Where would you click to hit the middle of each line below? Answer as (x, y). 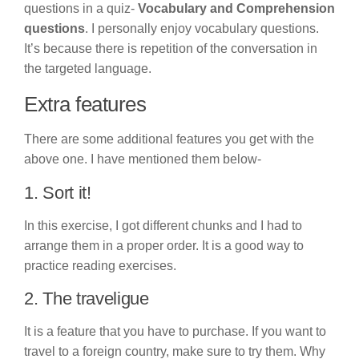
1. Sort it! (58, 192)
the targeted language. (88, 68)
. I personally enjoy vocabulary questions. (202, 28)
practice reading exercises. (100, 265)
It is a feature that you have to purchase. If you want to (175, 332)
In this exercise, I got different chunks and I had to (163, 225)
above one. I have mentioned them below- (143, 159)
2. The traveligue (87, 299)
